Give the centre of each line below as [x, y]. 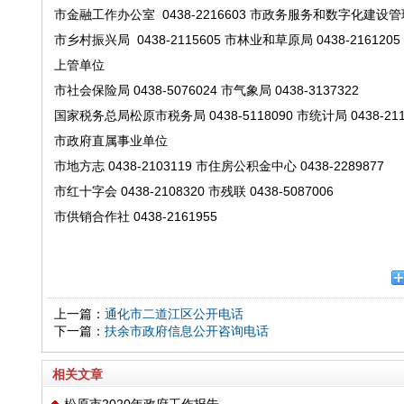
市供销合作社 [92, 216]
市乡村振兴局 [92, 40]
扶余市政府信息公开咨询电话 [186, 331]
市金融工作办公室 [104, 14]
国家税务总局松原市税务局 [129, 115]
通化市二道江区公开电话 [174, 314]
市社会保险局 [92, 90]
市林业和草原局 [268, 40]
